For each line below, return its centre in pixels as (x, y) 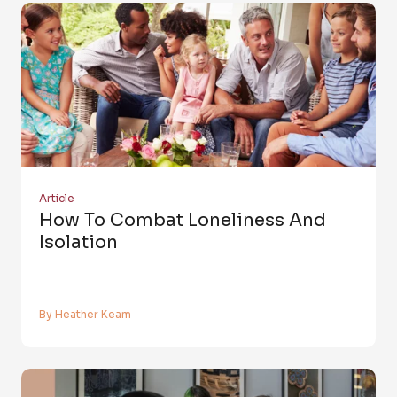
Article (57, 198)
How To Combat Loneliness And (183, 221)
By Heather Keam (85, 314)
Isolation (78, 243)
